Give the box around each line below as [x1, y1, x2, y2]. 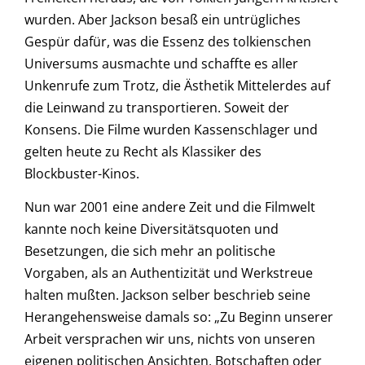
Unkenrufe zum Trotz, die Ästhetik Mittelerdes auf [24, 77, 330, 95]
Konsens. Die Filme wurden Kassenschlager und [24, 121, 318, 139]
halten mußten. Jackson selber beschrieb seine [24, 286, 310, 305]
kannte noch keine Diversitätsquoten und [24, 220, 279, 239]
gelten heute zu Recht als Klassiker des [24, 143, 262, 161]
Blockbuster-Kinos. [24, 165, 139, 183]
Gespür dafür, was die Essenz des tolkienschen [24, 33, 311, 51]
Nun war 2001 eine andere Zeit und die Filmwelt [24, 198, 315, 217]
